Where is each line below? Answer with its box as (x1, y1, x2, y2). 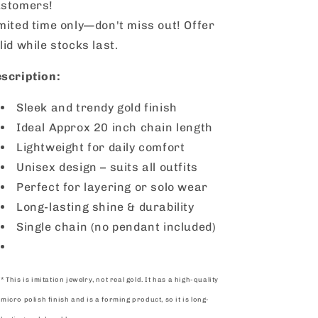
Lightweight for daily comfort (16, 140, 185, 154)
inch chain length (111, 120, 213, 134)
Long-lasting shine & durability (16, 199, 194, 214)
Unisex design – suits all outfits (16, 160, 198, 174)
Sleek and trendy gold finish (16, 100, 177, 114)
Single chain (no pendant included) (16, 219, 216, 234)
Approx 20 (48, 120, 112, 134)
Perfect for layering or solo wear (16, 180, 208, 194)
